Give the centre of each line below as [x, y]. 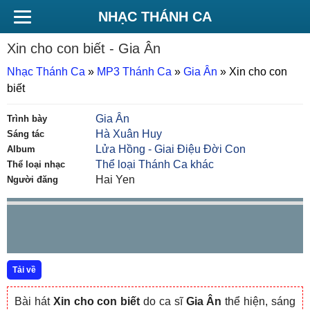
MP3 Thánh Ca [134, 72]
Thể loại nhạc [36, 164]
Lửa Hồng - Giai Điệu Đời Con [171, 149]
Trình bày [27, 119]
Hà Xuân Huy [129, 134]
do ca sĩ [163, 301]
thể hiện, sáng [259, 301]
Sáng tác [26, 134]
